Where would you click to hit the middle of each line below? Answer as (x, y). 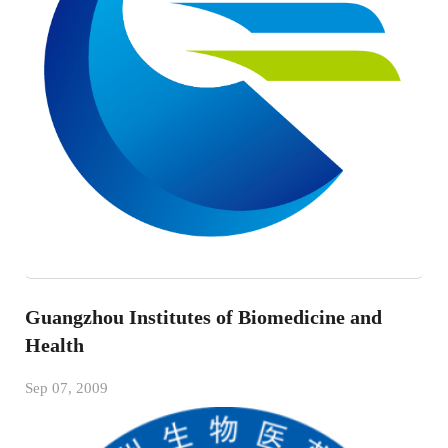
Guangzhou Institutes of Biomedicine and (203, 316)
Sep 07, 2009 (66, 387)
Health (54, 344)
